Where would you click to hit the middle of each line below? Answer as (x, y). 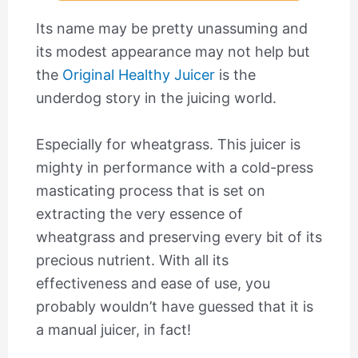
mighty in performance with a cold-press (174, 167)
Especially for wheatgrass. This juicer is (168, 144)
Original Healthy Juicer (138, 74)
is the (235, 74)
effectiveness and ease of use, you (153, 283)
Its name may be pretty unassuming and (171, 28)
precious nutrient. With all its (132, 260)
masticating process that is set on (150, 190)
